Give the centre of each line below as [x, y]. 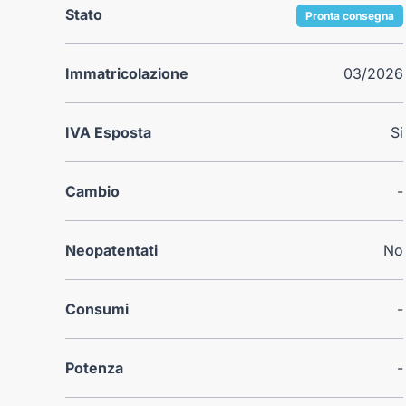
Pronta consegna [350, 15]
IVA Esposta [108, 132]
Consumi [97, 309]
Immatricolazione [127, 73]
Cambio [92, 191]
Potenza [94, 367]
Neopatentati [111, 250]
